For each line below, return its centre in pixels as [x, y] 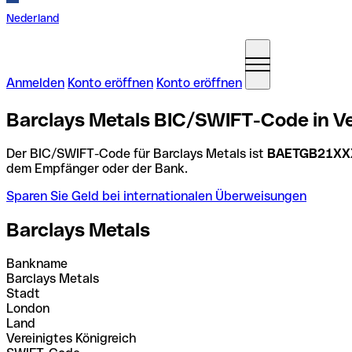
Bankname [37, 263]
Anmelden [35, 83]
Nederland [33, 18]
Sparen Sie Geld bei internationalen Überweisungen [156, 196]
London [28, 308]
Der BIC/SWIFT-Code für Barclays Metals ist [137, 153]
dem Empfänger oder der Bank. [97, 168]
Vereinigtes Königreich [71, 338]
